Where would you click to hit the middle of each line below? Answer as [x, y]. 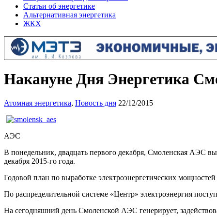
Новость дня [96, 103]
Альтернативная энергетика [70, 15]
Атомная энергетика [38, 103]
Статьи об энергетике [59, 6]
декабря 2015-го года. [39, 161]
